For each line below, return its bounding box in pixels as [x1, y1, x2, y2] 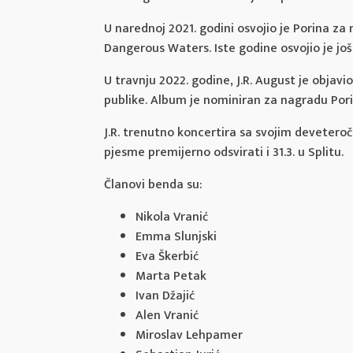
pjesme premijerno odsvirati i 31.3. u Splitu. [104, 141, 344, 163]
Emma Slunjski [136, 225, 217, 247]
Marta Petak [136, 265, 206, 287]
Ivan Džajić [136, 284, 195, 307]
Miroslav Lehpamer [136, 324, 243, 346]
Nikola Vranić [136, 206, 208, 228]
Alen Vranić [136, 304, 199, 326]
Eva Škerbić [136, 245, 199, 267]
